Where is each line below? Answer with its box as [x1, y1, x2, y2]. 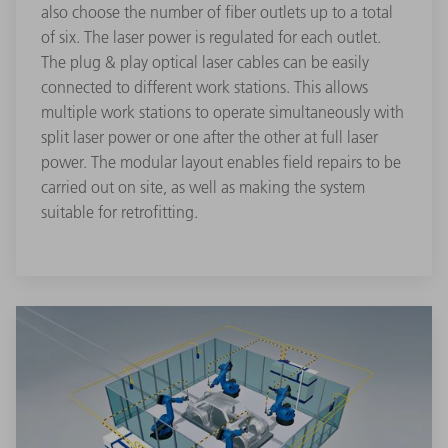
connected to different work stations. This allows [41, 77, 368, 98]
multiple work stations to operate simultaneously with [41, 102, 404, 123]
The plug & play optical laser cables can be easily [41, 52, 369, 73]
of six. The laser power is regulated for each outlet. [41, 27, 381, 48]
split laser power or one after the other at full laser [41, 127, 378, 148]
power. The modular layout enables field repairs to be [41, 152, 401, 173]
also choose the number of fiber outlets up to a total [41, 2, 393, 23]
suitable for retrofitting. [41, 202, 198, 223]
